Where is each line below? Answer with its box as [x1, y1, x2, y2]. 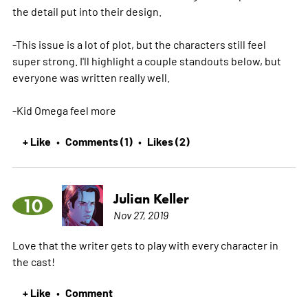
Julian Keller [113, 190, 189, 207]
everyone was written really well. [12, 69, 170, 84]
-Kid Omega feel [12, 102, 91, 117]
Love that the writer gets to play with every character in [12, 237, 278, 252]
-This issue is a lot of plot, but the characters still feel [12, 36, 266, 51]
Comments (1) [65, 133, 133, 148]
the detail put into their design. [12, 3, 162, 18]
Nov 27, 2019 [113, 207, 168, 221]
